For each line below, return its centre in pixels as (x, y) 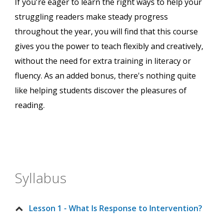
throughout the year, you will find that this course (106, 32)
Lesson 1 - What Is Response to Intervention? (116, 208)
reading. (30, 105)
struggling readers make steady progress (91, 17)
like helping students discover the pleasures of (101, 91)
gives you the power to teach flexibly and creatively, (109, 46)
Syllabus (41, 178)
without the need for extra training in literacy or (103, 61)
